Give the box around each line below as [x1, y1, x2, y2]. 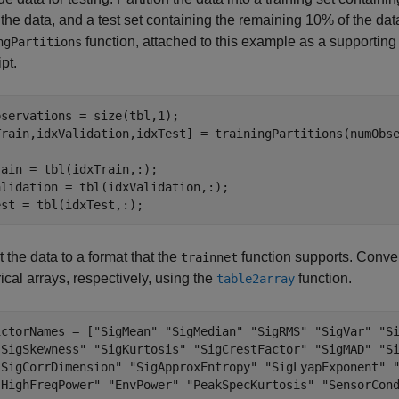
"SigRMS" [250, 324, 307, 338]
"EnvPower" [108, 378, 179, 392]
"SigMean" [94, 324, 158, 338]
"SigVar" [314, 324, 371, 338]
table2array [216, 272, 295, 286]
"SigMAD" [314, 342, 371, 356]
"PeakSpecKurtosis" [186, 378, 314, 392]
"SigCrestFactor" [193, 342, 307, 356]
